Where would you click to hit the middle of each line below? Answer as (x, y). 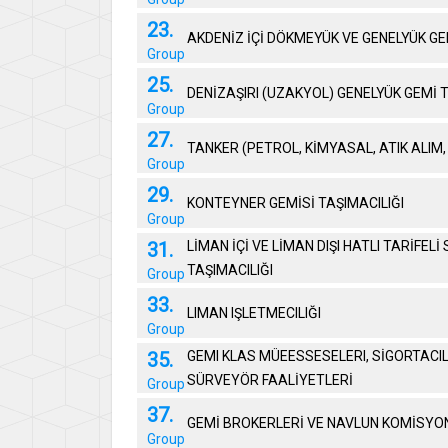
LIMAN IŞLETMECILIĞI (254, 313)
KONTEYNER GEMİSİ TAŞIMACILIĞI (296, 203)
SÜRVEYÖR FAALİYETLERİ (270, 380)
